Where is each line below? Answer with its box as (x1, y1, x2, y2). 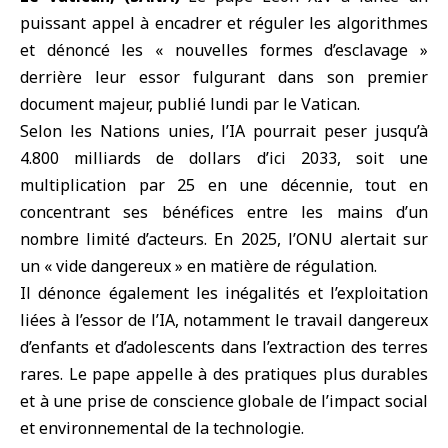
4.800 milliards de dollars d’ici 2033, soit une (20, 147, 428, 169)
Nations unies (99, 120, 210, 142)
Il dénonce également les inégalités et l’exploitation (20, 282, 428, 304)
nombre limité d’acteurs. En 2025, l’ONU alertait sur (20, 228, 428, 250)
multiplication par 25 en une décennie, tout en (20, 174, 428, 196)
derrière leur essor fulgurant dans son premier (20, 66, 428, 88)
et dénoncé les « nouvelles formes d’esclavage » (20, 39, 428, 61)
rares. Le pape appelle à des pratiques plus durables (20, 363, 428, 385)
